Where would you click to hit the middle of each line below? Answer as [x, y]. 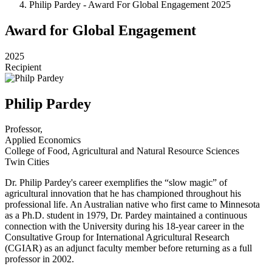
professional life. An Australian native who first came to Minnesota [132, 205]
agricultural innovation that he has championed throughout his [123, 194]
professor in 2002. [39, 259]
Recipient [23, 67]
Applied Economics [43, 140]
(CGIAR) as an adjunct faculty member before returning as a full [128, 248]
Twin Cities [27, 162]
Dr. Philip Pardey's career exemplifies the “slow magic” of [116, 183]
